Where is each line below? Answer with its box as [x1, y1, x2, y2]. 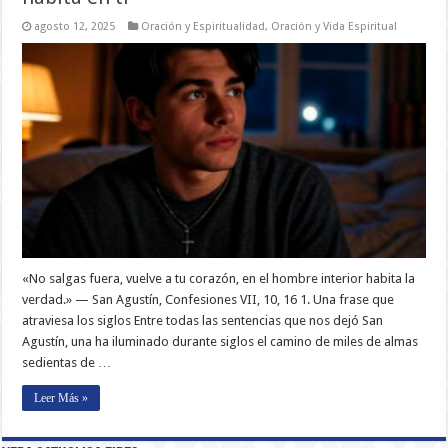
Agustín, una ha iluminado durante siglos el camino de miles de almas [22, 333, 419, 349]
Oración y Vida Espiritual [271, 20, 398, 33]
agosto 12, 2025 [34, 20, 116, 33]
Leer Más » [34, 390, 89, 405]
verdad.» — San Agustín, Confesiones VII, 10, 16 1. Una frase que [22, 291, 395, 307]
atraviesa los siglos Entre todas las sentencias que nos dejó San [22, 312, 384, 328]
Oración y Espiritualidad [141, 20, 266, 33]
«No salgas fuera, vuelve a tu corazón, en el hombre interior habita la [22, 270, 416, 286]
